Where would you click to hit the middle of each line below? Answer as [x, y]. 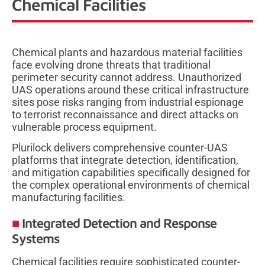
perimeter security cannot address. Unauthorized [127, 77]
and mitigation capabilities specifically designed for [131, 173]
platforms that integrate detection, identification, [125, 160]
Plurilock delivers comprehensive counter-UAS [120, 148]
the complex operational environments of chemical [131, 185]
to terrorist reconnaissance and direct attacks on [125, 114]
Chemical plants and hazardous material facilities [127, 52]
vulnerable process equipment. [84, 127]
